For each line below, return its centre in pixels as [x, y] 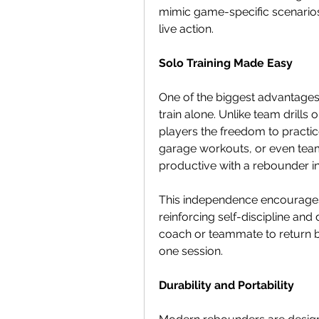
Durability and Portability [226, 285]
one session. [191, 251]
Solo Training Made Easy [226, 63]
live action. [186, 28]
